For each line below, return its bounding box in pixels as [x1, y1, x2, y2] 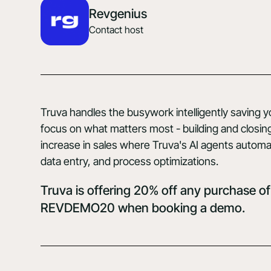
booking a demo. [152, 200, 246, 215]
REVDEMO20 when [41, 200, 152, 215]
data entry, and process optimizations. [41, 154, 219, 168]
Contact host [89, 24, 144, 36]
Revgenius [89, 6, 148, 22]
